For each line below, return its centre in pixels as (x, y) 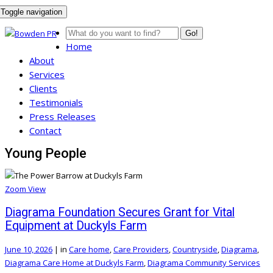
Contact (45, 130)
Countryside (195, 249)
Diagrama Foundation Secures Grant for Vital (120, 212)
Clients (43, 88)
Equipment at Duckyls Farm (76, 225)
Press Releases (62, 116)
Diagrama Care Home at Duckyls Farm (74, 262)
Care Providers (141, 249)
